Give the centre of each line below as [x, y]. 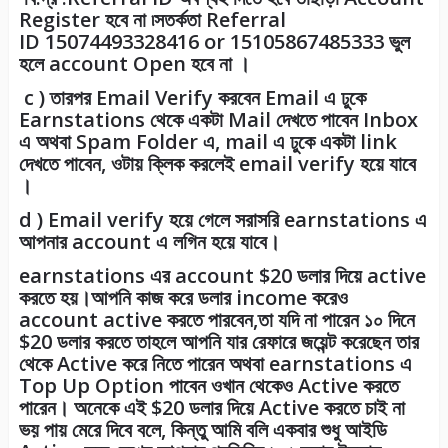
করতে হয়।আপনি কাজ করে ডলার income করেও [183, 298]
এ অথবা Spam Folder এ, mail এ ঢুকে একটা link [207, 142]
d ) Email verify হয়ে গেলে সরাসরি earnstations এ [222, 220]
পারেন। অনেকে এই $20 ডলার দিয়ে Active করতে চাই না [211, 408]
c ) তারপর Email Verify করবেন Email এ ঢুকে [192, 98]
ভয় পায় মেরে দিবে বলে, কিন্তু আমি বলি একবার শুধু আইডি [202, 430]
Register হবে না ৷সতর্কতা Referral [152, 20]
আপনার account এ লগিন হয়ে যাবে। [149, 242]
